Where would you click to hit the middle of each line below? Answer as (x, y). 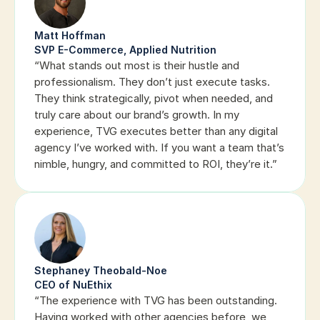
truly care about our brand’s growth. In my (137, 115)
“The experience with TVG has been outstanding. (156, 300)
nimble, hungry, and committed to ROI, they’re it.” (156, 164)
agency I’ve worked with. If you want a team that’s (159, 147)
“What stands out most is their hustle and (137, 65)
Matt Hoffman (70, 35)
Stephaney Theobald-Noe (101, 270)
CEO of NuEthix (73, 285)
